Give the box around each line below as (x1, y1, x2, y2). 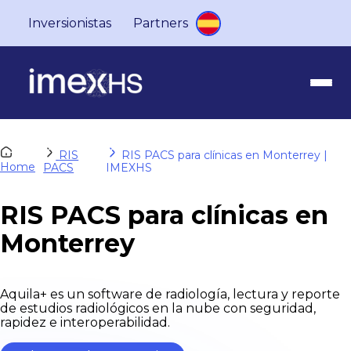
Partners (133, 16, 188, 31)
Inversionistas (28, 16, 111, 31)
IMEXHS (105, 161, 152, 175)
